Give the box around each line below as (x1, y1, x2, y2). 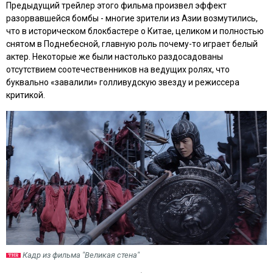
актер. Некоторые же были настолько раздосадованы (6, 51, 223, 62)
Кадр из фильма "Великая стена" (22, 250, 140, 260)
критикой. (6, 90, 45, 100)
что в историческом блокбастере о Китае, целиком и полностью (6, 26, 264, 36)
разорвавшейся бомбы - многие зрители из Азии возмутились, (6, 13, 258, 23)
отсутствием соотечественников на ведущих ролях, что (6, 64, 230, 74)
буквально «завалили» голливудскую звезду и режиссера (6, 77, 239, 87)
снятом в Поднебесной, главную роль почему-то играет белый (6, 38, 258, 49)
